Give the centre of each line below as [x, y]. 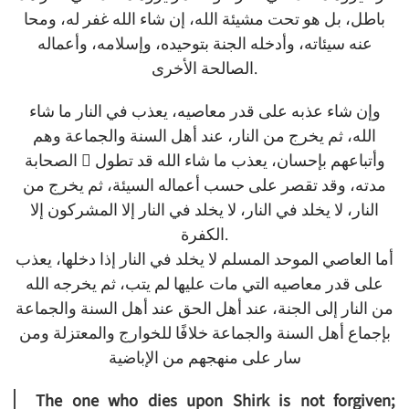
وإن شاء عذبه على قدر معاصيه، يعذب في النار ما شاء [204, 112]
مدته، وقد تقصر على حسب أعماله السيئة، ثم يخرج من [204, 186]
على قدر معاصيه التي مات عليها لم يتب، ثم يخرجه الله [204, 285]
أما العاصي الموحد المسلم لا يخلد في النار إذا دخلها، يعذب [204, 260]
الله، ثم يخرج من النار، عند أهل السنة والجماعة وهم [204, 137]
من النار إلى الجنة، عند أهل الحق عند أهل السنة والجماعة [204, 309]
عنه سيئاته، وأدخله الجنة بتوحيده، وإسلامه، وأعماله [204, 45]
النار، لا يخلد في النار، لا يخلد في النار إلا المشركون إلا [204, 211]
